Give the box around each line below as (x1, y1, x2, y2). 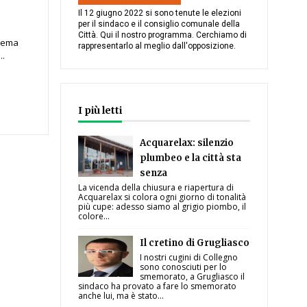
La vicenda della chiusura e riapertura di (78, 182, 234, 193)
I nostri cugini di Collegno (140, 251, 238, 263)
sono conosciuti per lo (140, 261, 228, 273)
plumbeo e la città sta (140, 152, 242, 164)
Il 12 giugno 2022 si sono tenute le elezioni (78, 8, 242, 18)
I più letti (78, 104, 123, 116)
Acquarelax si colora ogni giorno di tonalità (78, 191, 247, 203)
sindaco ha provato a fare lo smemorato (78, 280, 237, 292)
